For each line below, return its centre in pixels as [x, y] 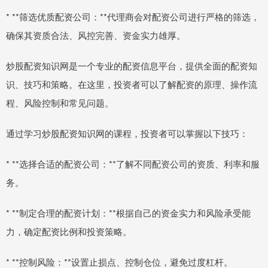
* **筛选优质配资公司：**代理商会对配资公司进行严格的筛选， [133, 16]
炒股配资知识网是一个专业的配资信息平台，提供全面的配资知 [132, 65]
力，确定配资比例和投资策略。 [69, 231]
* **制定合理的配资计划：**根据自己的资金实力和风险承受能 [128, 212]
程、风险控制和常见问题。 [60, 102]
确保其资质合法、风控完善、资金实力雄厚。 [96, 35]
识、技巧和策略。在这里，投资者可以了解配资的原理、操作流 [132, 84]
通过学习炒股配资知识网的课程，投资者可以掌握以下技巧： [127, 133]
